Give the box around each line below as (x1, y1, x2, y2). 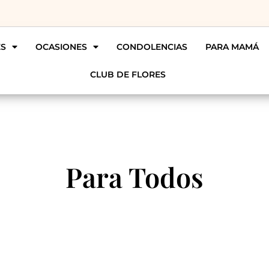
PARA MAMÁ (205, 41, 259, 52)
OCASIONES (35, 41, 87, 52)
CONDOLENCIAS (116, 41, 187, 52)
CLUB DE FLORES (90, 69, 166, 80)
